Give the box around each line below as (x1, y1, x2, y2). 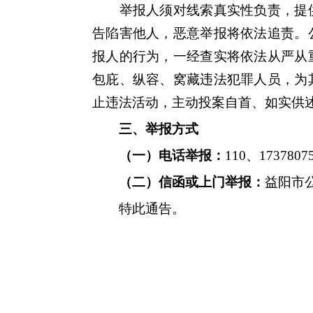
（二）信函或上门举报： (119, 175, 265, 189)
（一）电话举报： (119, 148, 225, 163)
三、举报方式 (119, 122, 198, 136)
